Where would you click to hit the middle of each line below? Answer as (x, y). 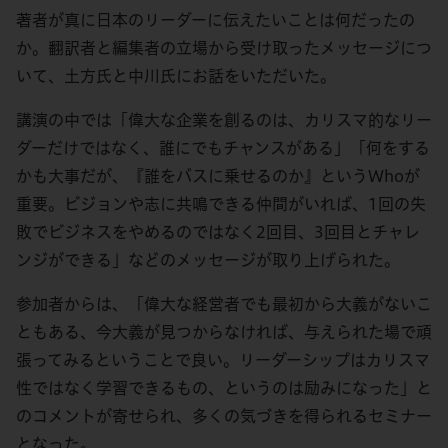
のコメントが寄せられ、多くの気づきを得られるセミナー (224, 416)
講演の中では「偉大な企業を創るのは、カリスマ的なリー (224, 120)
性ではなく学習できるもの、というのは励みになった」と (224, 388)
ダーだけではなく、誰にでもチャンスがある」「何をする (223, 148)
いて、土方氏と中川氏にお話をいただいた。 (176, 76)
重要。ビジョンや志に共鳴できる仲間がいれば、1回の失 (221, 204)
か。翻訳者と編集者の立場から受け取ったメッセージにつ (224, 48)
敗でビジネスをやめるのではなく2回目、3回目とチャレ (218, 232)
